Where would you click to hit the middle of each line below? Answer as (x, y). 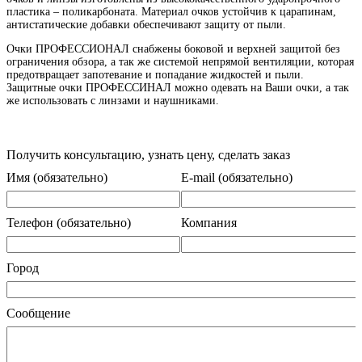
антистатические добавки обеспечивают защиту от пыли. (146, 24)
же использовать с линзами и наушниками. (113, 100)
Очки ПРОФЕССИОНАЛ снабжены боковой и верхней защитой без (173, 48)
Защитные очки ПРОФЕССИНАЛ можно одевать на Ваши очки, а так (178, 87)
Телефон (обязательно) (69, 222)
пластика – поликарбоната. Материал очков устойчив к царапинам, (171, 11)
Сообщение (38, 313)
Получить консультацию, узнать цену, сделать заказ (148, 154)
